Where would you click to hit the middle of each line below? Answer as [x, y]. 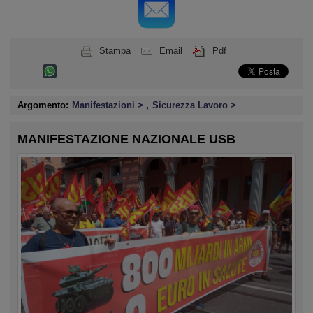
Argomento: [43, 105]
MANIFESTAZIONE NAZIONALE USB [126, 139]
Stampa [115, 51]
